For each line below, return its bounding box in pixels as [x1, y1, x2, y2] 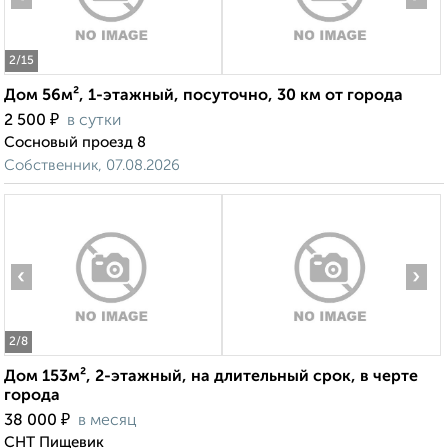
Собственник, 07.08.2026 [4, 158, 180, 174]
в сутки [67, 113, 121, 130]
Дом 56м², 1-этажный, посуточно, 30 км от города [4, 88, 403, 105]
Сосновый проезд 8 [4, 135, 146, 151]
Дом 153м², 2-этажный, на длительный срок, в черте [4, 369, 418, 386]
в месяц [78, 413, 137, 430]
